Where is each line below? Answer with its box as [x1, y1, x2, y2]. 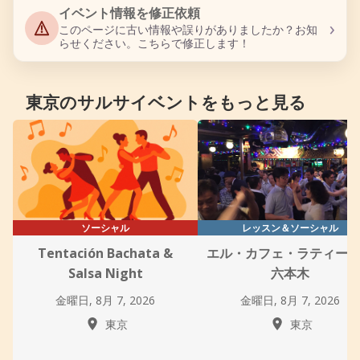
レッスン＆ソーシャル [242, 221, 338, 235]
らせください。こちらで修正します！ [59, 35, 250, 51]
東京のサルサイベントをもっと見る [26, 88, 306, 113]
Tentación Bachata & [38, 244, 173, 262]
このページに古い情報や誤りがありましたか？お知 [59, 22, 317, 37]
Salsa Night [67, 264, 143, 282]
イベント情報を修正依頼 [59, 4, 200, 22]
